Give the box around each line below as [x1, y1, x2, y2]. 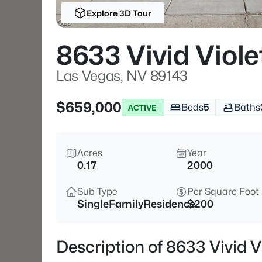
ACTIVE [128, 102, 157, 112]
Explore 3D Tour [86, 8, 151, 18]
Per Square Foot [187, 186, 259, 197]
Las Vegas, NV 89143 [56, 67, 188, 84]
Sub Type [77, 186, 118, 197]
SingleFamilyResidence [77, 198, 195, 210]
